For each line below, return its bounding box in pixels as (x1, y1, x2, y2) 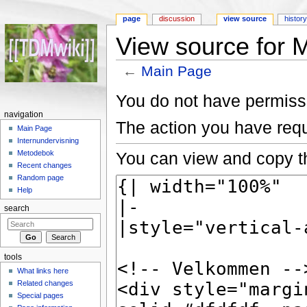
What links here (17, 267, 69, 275)
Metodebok (17, 149, 55, 158)
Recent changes (17, 161, 73, 170)
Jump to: (115, 78, 153, 88)
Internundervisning (17, 136, 79, 145)
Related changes (17, 279, 74, 288)
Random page (17, 173, 64, 182)
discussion (159, 14, 195, 23)
